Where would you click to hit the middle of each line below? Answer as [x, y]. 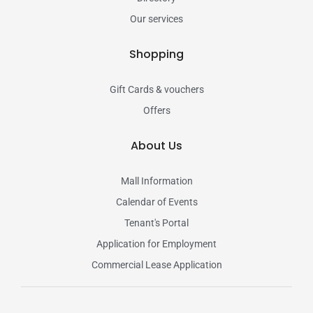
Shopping [156, 54]
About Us [156, 145]
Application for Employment [156, 243]
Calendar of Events [156, 202]
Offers [156, 110]
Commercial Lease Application [156, 264]
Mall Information [156, 181]
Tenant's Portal [156, 223]
